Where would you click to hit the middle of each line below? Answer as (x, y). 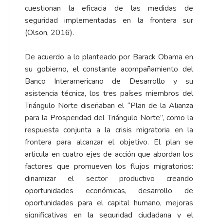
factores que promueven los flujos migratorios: (109, 166)
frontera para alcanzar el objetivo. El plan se (109, 142)
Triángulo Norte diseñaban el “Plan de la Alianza (109, 105)
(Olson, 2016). (49, 32)
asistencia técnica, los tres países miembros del (109, 93)
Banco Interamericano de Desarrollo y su (109, 81)
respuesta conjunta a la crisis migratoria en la (109, 130)
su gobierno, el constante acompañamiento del (109, 69)
